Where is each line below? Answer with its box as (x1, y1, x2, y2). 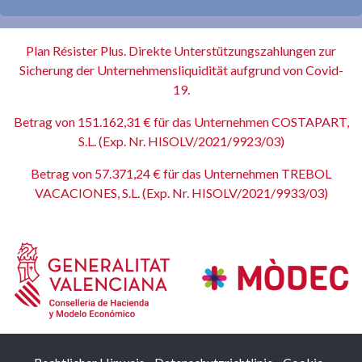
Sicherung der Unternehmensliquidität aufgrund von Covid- (19, 62, 343, 78)
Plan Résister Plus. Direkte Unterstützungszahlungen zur (26, 43, 336, 58)
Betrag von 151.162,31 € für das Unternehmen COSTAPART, (13, 114, 349, 129)
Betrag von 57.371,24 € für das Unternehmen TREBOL (31, 166, 331, 181)
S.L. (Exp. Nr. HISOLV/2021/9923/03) (78, 133, 284, 149)
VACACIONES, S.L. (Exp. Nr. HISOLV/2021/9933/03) (34, 185, 328, 200)
